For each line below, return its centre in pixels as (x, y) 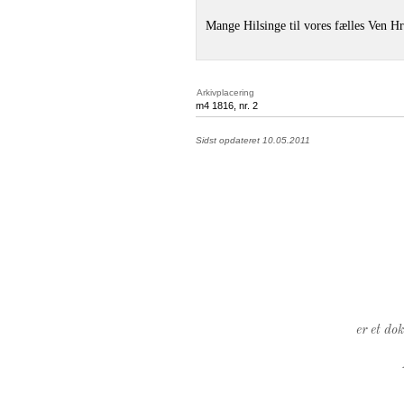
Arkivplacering (225, 92)
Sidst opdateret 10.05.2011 (253, 140)
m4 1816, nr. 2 (227, 105)
